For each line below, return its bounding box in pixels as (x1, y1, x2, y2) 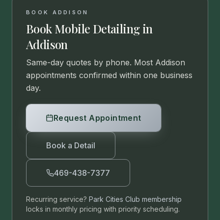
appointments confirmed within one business (26, 70, 192, 80)
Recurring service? (26, 195, 87, 203)
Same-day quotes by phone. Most (26, 57, 155, 67)
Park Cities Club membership (89, 195, 182, 203)
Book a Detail (46, 140, 95, 150)
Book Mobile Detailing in (26, 21, 153, 36)
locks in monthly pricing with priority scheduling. (26, 205, 180, 213)
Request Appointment (54, 113, 141, 123)
